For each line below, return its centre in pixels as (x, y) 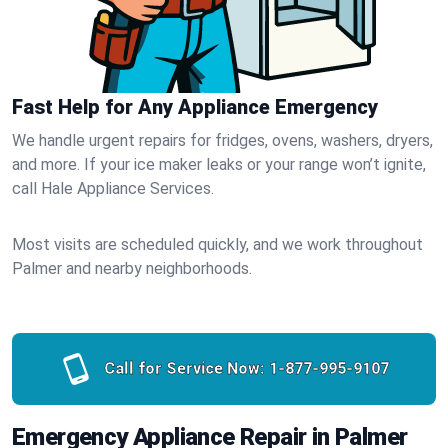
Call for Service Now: (184, 368)
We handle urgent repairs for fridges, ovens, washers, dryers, (222, 140)
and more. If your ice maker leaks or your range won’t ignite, (219, 164)
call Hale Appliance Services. (113, 188)
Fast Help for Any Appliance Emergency (195, 107)
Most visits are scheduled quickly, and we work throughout (217, 244)
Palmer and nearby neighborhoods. (132, 268)
